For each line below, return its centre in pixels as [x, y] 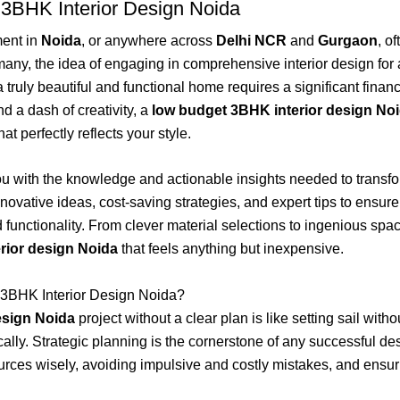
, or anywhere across [149, 40]
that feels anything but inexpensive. [231, 249]
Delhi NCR [251, 40]
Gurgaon [348, 40]
